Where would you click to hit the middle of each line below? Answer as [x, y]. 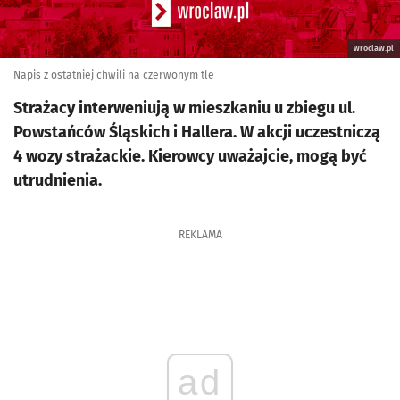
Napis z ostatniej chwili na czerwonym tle [114, 75]
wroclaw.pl [374, 48]
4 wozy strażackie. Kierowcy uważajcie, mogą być [190, 156]
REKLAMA [200, 235]
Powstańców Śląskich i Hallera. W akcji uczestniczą [197, 132]
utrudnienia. [58, 180]
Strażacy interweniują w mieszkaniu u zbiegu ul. [184, 108]
